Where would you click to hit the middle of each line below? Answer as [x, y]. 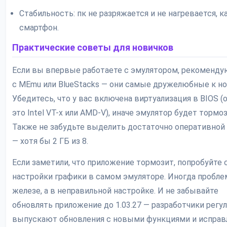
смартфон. [39, 28]
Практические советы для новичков [93, 48]
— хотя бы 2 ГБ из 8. [50, 141]
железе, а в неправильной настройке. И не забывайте [115, 191]
